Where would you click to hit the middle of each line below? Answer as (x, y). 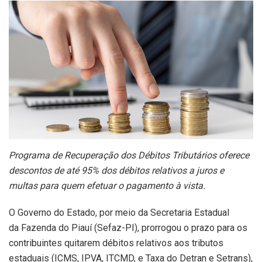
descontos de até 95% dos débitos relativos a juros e (116, 170)
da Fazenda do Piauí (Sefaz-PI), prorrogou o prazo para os (128, 227)
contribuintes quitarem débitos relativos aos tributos (116, 243)
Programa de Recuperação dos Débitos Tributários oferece (129, 155)
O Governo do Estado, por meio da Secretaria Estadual (119, 212)
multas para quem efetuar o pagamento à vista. (107, 185)
